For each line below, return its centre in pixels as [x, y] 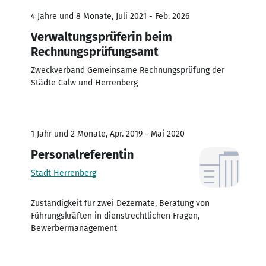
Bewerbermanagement [74, 228]
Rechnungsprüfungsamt [95, 51]
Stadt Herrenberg [64, 173]
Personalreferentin [82, 154]
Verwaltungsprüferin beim [102, 37]
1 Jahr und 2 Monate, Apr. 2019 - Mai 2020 [108, 134]
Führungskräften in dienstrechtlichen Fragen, [115, 216]
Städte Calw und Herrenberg [84, 83]
